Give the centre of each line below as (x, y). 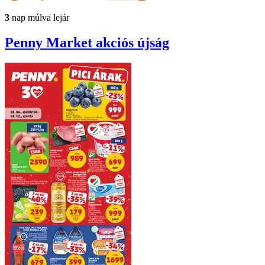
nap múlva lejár (39, 18)
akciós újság (132, 43)
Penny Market (50, 43)
